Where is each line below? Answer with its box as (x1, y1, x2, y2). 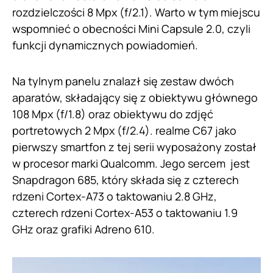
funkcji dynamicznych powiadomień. (12, 38, 200, 53)
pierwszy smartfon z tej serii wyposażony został (12, 140, 257, 155)
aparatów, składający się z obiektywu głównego (12, 90, 258, 105)
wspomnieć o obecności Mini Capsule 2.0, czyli (12, 21, 250, 37)
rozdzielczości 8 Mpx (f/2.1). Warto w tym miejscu (12, 5, 260, 20)
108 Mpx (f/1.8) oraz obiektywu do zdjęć (12, 107, 213, 122)
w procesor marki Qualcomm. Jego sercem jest (12, 156, 250, 171)
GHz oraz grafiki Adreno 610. (12, 222, 157, 237)
